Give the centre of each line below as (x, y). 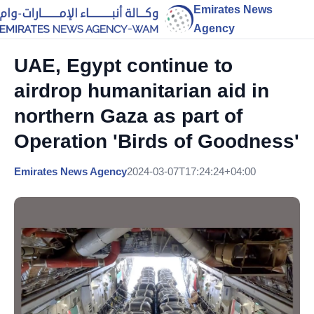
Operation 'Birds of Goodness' (157, 141)
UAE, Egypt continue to (123, 66)
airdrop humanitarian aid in (142, 91)
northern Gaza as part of (128, 116)
